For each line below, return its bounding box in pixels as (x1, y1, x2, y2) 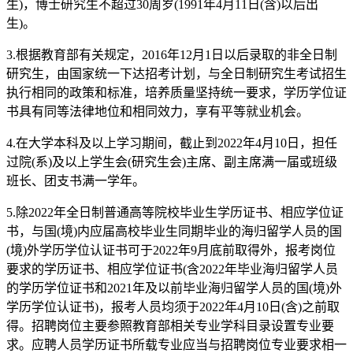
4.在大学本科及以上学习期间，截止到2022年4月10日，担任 (6, 136, 337, 150)
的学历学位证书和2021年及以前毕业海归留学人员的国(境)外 (6, 281, 342, 295)
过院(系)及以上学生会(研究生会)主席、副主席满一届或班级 (6, 154, 337, 169)
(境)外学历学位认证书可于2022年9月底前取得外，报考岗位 (6, 243, 336, 257)
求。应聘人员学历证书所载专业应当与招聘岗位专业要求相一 (6, 337, 347, 351)
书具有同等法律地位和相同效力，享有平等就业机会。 (6, 104, 309, 118)
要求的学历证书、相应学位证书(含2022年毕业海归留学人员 (6, 262, 338, 276)
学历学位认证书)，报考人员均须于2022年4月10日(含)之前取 (6, 299, 340, 314)
